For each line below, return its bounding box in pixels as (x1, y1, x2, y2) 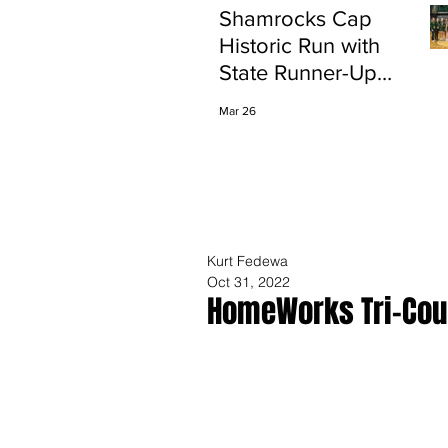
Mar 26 (219, 104, 256, 118)
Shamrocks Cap (219, 7, 372, 30)
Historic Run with (219, 34, 380, 57)
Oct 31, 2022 (207, 273, 290, 291)
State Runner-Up (219, 61, 377, 84)
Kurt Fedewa (207, 252, 288, 270)
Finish (219, 88, 275, 111)
